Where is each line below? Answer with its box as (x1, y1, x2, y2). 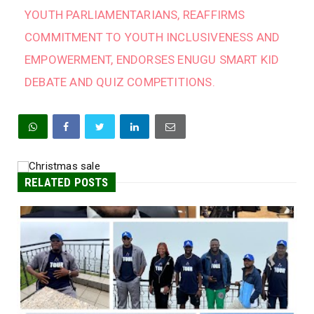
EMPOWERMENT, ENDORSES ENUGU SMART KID (25, 53, 280, 67)
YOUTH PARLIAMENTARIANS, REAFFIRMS (25, 8, 245, 22)
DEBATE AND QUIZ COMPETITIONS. (25, 75, 215, 90)
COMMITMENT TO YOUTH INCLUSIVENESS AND (25, 30, 280, 45)
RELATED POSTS (25, 175, 109, 190)
